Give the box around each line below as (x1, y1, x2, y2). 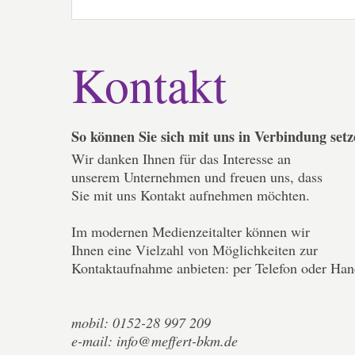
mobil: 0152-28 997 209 (71, 313, 211, 332)
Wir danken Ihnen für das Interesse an (71, 149, 291, 168)
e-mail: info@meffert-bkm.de (71, 331, 238, 350)
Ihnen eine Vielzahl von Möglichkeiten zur (71, 240, 318, 259)
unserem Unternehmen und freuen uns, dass (71, 167, 323, 186)
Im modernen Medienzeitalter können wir (71, 222, 310, 241)
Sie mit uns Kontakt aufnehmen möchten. (71, 185, 310, 204)
